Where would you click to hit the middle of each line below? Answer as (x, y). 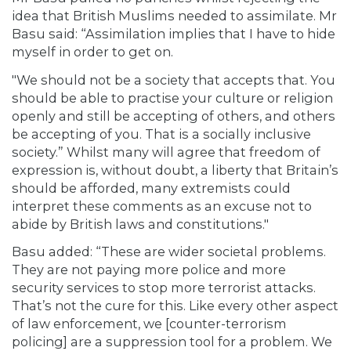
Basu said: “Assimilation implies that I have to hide (174, 34)
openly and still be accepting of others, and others (174, 116)
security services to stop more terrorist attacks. (164, 288)
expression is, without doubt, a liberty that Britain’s (175, 170)
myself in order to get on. (92, 52)
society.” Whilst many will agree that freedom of (166, 152)
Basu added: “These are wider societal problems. (169, 252)
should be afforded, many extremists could (151, 188)
